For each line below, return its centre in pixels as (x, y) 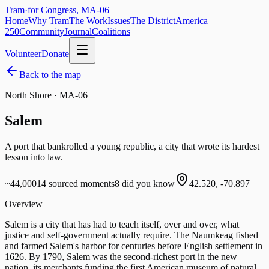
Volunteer (23, 53)
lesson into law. (34, 157)
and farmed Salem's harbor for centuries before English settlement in (134, 246)
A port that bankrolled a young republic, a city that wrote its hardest (132, 146)
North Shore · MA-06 (46, 95)
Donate (55, 53)
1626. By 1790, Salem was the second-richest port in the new (121, 256)
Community (42, 32)
